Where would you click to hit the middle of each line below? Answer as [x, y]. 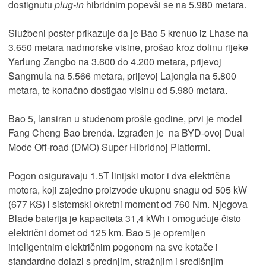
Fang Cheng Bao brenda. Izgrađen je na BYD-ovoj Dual [126, 133]
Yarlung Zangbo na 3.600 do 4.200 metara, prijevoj [115, 62]
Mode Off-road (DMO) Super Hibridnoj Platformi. [109, 147]
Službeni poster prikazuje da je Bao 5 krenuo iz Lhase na [128, 33]
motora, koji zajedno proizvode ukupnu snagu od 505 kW [128, 190]
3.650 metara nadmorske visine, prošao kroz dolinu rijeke [128, 47]
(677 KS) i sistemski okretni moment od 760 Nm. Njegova [128, 204]
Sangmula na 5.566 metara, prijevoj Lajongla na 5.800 [122, 76]
